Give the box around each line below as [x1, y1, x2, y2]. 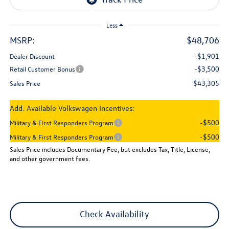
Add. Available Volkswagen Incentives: [9, 103, 134, 113]
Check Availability [80, 209, 149, 220]
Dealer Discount [9, 52, 55, 61]
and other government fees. [9, 154, 90, 163]
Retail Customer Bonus [9, 64, 75, 74]
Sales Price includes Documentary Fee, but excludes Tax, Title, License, [9, 145, 210, 154]
